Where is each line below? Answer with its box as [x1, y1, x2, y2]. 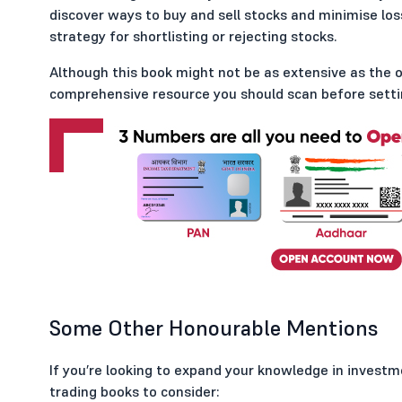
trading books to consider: [48, 382, 220, 400]
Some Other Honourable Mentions [48, 314, 379, 342]
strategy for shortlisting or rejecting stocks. [48, 27, 337, 45]
